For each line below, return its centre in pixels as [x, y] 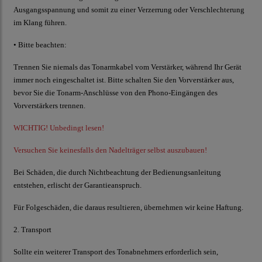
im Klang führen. [40, 23]
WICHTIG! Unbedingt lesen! [59, 128]
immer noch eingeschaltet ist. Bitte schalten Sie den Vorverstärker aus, [124, 80]
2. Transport [32, 230]
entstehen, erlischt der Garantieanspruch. [77, 185]
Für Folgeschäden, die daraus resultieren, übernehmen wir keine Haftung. [128, 208]
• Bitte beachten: [40, 45]
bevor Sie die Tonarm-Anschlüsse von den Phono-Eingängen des [116, 93]
